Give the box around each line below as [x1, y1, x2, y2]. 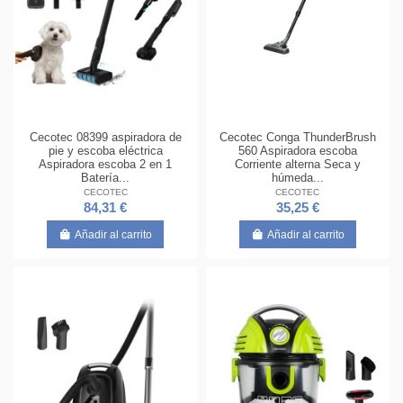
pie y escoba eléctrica [48, 144, 163, 158]
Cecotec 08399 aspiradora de [29, 130, 182, 145]
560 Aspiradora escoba [237, 144, 357, 158]
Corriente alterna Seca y [234, 157, 361, 172]
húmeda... [271, 171, 324, 185]
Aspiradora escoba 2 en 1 [39, 157, 173, 172]
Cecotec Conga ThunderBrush [219, 130, 376, 145]
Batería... [81, 171, 130, 185]
